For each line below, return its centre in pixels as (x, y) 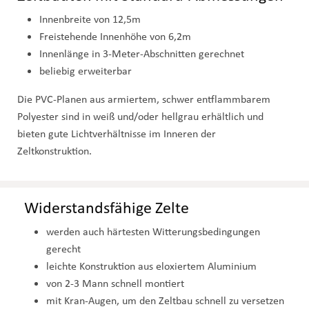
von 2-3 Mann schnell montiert (115, 283)
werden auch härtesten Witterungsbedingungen (153, 232)
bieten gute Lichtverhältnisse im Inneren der (117, 134)
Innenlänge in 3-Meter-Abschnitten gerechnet (142, 54)
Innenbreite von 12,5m (90, 19)
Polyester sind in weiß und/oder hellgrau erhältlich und (140, 117)
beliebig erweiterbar (86, 71)
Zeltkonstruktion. (54, 151)
